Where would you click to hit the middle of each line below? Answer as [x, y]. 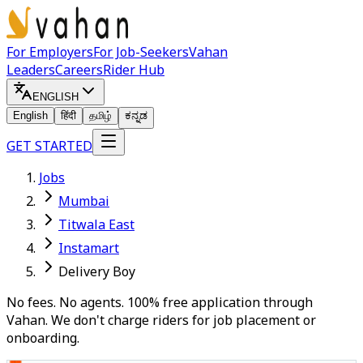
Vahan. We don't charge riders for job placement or [161, 320]
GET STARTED [49, 146]
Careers [79, 70]
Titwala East [96, 224]
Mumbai [84, 201]
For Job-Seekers [141, 52]
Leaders [31, 70]
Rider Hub [134, 70]
